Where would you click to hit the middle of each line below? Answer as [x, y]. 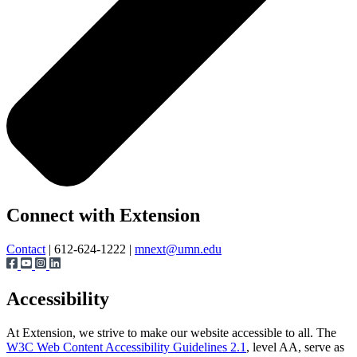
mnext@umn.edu [178, 249]
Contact [26, 249]
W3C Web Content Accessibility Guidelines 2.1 [126, 347]
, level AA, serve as [295, 347]
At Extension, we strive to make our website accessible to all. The [171, 333]
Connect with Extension [103, 216]
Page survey [36, 195]
